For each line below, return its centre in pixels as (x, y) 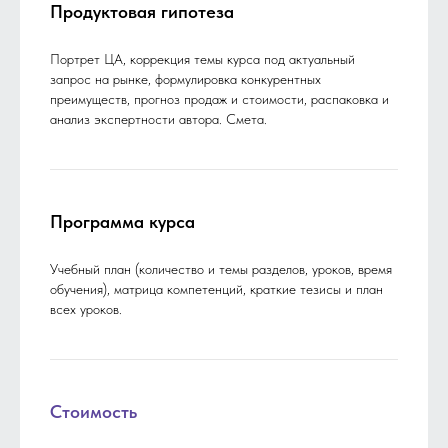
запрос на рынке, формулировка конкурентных (185, 79)
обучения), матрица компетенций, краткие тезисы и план (216, 289)
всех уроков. (86, 309)
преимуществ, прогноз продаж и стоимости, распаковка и (219, 99)
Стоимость (93, 412)
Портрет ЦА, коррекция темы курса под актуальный (202, 59)
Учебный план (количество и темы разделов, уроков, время (221, 269)
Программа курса (122, 222)
